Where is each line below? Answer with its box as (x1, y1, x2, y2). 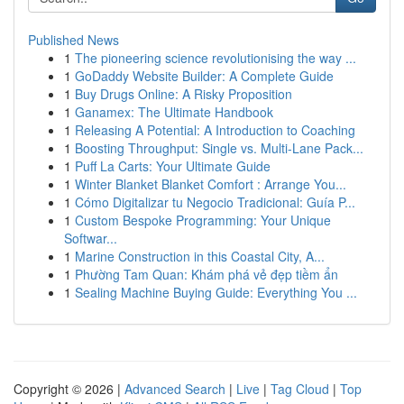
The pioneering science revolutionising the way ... (75, 49, 356, 67)
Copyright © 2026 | (14, 380, 124, 398)
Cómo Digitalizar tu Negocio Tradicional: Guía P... (75, 193, 355, 211)
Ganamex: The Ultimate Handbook (75, 103, 273, 121)
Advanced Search (124, 380, 225, 398)
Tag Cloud (271, 380, 329, 398)
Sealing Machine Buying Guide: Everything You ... (75, 283, 357, 301)
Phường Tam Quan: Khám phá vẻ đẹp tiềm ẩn (75, 265, 338, 283)
